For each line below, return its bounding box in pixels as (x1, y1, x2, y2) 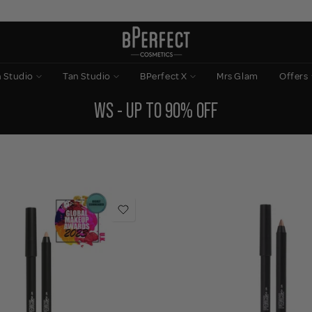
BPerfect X (140, 70, 188, 82)
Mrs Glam (217, 70, 258, 82)
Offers (279, 70, 309, 82)
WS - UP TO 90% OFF (94, 99, 218, 122)
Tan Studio (63, 70, 111, 82)
